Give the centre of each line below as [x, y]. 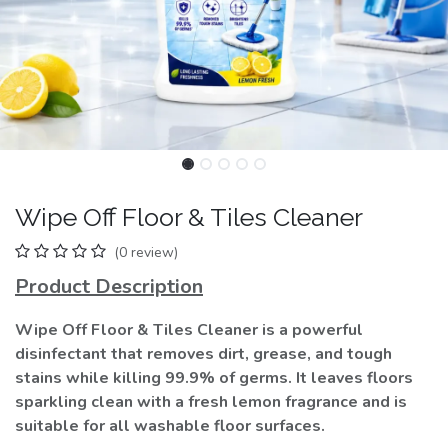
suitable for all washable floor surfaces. [170, 426]
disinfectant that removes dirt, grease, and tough [203, 354]
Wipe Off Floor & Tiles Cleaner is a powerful [189, 330]
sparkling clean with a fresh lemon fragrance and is [211, 402]
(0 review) [146, 252]
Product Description [109, 286]
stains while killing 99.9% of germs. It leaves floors [214, 378]
